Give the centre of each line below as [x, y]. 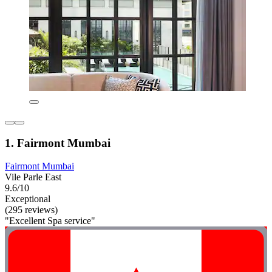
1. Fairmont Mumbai [58, 143]
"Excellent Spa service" [50, 221]
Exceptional [28, 199]
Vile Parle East [33, 177]
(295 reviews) [31, 210]
